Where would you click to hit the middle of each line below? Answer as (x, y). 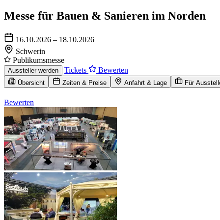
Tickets (76, 70)
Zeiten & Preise (84, 82)
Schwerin (30, 51)
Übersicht (31, 82)
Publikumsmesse (38, 60)
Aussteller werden (33, 70)
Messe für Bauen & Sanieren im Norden (105, 15)
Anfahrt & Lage (146, 82)
